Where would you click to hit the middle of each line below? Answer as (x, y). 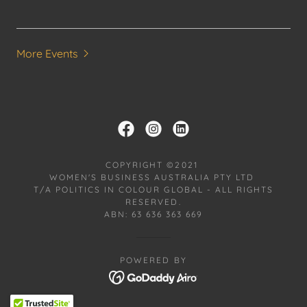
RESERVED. (153, 201)
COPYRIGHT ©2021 (153, 164)
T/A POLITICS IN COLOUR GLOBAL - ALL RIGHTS (153, 189)
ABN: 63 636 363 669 (153, 214)
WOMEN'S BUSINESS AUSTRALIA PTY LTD (153, 177)
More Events (47, 53)
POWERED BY (153, 260)
